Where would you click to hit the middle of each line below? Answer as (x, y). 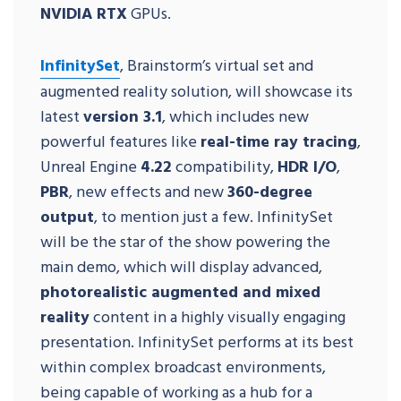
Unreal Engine (90, 166)
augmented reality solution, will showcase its (196, 90)
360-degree (270, 191)
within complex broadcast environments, (183, 366)
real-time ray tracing (279, 141)
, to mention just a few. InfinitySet (213, 216)
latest (62, 115)
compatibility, (225, 166)
